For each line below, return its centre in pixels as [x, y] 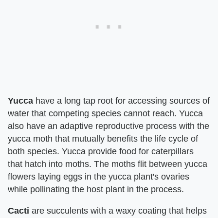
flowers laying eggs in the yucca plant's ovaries [99, 177]
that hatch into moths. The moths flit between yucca [108, 164]
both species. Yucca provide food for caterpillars [101, 151]
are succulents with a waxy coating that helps [118, 211]
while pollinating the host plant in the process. [96, 189]
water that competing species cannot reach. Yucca [105, 113]
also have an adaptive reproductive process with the [109, 126]
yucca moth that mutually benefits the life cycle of [103, 139]
